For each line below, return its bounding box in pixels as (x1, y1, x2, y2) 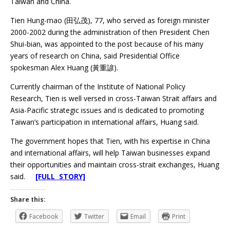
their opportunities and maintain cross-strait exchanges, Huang (10, 160, 219, 170)
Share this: (10, 195, 46, 204)
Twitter (84, 212, 104, 221)
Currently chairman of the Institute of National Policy (10, 82, 185, 92)
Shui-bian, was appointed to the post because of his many (10, 39, 203, 49)
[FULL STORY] (35, 171, 85, 182)
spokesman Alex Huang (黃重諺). (10, 63, 118, 73)
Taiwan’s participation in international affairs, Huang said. (10, 117, 199, 127)
